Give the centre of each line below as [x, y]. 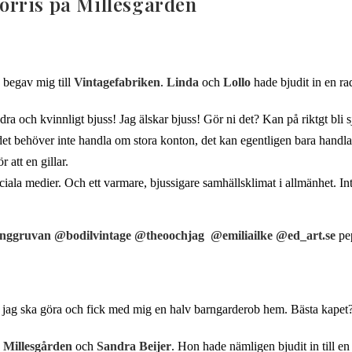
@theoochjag [172, 235]
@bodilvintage [93, 235]
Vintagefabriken [117, 82]
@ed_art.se [307, 235]
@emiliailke [242, 235]
